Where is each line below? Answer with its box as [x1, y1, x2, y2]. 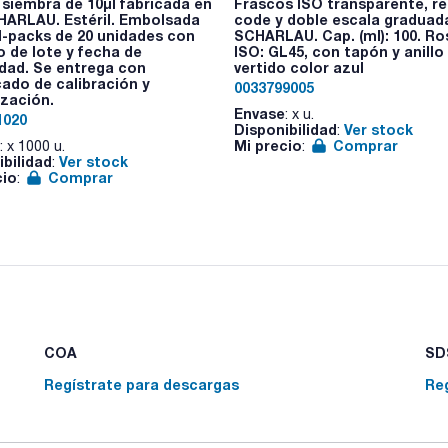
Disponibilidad [233, 121, 337, 138]
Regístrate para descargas [44, 375, 240, 393]
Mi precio [233, 137, 302, 154]
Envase [233, 105, 285, 122]
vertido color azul [233, 59, 364, 76]
